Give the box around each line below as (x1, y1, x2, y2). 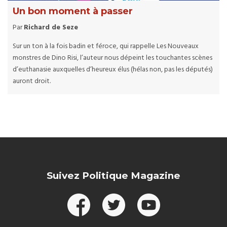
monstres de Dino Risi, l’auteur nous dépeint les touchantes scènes (13, 52, 212, 64)
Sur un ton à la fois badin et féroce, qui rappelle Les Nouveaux (13, 41, 199, 53)
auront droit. (13, 75, 51, 88)
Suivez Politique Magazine (47, 169, 180, 181)
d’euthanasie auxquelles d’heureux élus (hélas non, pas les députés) (13, 64, 213, 76)
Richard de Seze (24, 22, 78, 34)
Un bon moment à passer (13, 6, 133, 17)
